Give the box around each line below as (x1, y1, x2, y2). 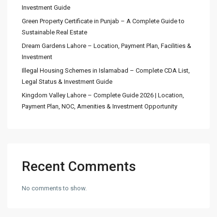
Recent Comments (22, 158, 136, 174)
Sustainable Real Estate (22, 29, 87, 36)
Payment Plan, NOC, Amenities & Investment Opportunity (22, 103, 177, 110)
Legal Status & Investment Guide (22, 78, 112, 85)
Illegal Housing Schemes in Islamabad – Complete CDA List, (22, 67, 190, 74)
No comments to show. (22, 185, 87, 192)
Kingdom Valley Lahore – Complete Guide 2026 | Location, (22, 92, 184, 99)
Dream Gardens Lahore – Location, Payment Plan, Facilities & (22, 42, 191, 49)
